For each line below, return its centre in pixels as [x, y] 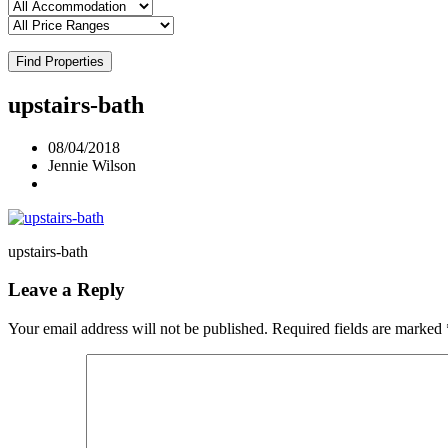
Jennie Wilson [92, 165]
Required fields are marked [359, 328]
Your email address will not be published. [138, 328]
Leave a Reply [66, 290]
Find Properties [60, 61]
